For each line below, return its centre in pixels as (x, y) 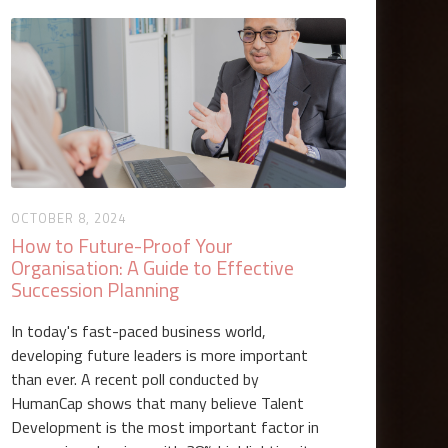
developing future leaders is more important (160, 355)
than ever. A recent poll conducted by (135, 379)
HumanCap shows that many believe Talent (158, 403)
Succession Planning (95, 289)
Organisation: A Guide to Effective (153, 267)
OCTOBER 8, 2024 (69, 218)
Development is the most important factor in (165, 427)
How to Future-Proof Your (122, 245)
